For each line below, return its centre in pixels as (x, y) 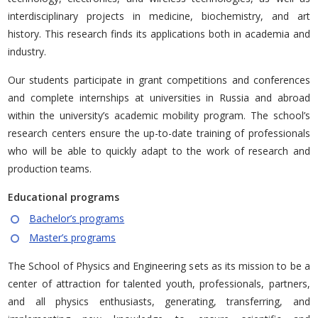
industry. (27, 51)
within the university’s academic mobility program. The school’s (159, 115)
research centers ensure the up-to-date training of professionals (159, 133)
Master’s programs (73, 237)
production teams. (51, 168)
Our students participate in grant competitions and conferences (159, 79)
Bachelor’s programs (77, 218)
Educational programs (64, 197)
